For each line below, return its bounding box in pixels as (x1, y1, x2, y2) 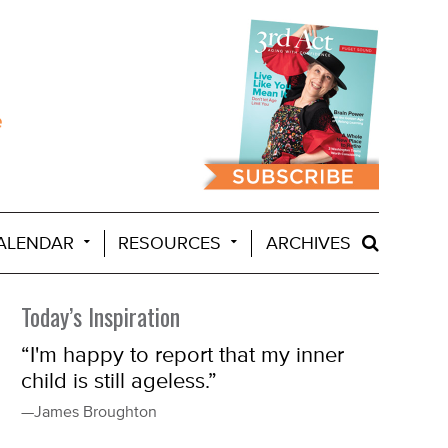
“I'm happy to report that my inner (20, 342, 344, 369)
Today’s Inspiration (20, 298, 180, 334)
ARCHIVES (266, 232, 356, 255)
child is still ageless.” (20, 368, 217, 395)
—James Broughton (20, 402, 157, 422)
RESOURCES (118, 232, 222, 255)
